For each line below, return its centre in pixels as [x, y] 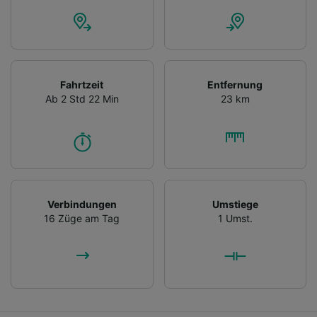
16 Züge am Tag [82, 219]
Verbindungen [82, 204]
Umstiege [235, 204]
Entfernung [235, 85]
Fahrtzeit [82, 85]
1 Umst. [235, 219]
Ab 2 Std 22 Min [82, 99]
